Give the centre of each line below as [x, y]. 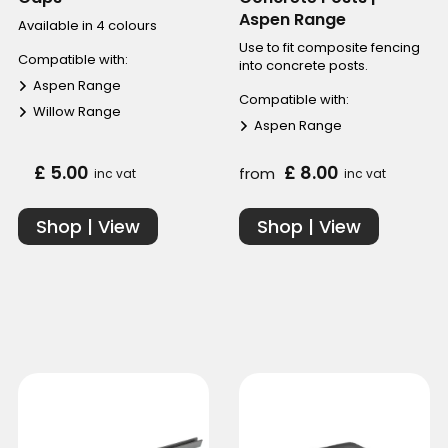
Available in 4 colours [87, 26]
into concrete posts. [303, 66]
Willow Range [76, 112]
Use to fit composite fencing [329, 48]
